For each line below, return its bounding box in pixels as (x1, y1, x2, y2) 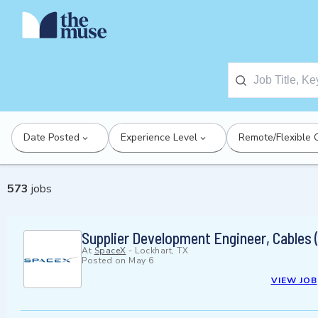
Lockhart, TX (135, 245, 188, 257)
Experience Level (121, 131, 197, 144)
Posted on (82, 255, 128, 267)
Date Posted (23, 131, 79, 144)
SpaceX (94, 245, 126, 257)
